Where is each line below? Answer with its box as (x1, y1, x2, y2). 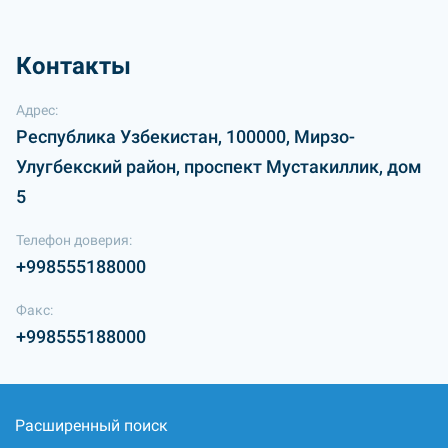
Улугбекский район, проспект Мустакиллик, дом (16, 156, 422, 177)
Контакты (16, 52, 131, 80)
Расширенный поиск (15, 416, 168, 435)
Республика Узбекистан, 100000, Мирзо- (16, 126, 355, 147)
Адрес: (16, 102, 58, 118)
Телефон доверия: (16, 232, 132, 248)
